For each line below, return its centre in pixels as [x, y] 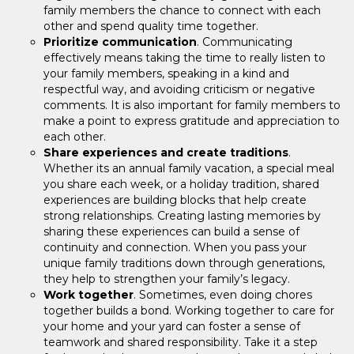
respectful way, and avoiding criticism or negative [179, 89]
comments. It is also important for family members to [192, 105]
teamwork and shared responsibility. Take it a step [181, 342]
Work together [88, 294]
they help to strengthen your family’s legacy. [167, 279]
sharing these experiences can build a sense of [171, 231]
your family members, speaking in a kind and [166, 73]
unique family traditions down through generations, [184, 263]
